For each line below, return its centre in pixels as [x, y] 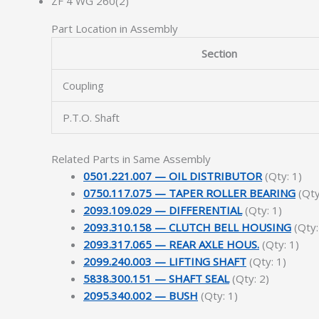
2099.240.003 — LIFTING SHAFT [165, 261]
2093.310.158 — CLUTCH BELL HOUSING [187, 227]
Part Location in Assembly [115, 28]
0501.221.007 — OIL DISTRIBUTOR [173, 176]
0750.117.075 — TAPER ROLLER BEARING [189, 193]
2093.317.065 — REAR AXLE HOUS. [171, 244]
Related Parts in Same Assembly [131, 158]
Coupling [83, 85]
